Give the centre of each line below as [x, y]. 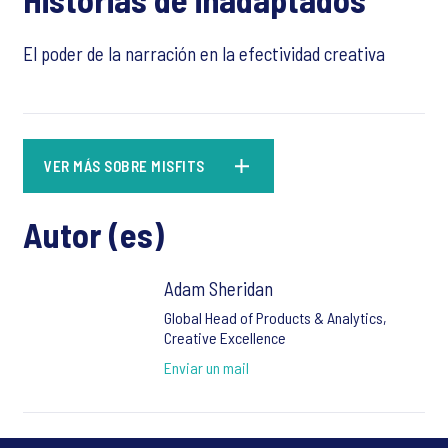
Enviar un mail [206, 368]
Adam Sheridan [218, 289]
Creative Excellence [224, 338]
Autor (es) [93, 235]
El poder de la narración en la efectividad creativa [204, 54]
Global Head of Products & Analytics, [275, 318]
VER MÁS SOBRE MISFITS [124, 166]
